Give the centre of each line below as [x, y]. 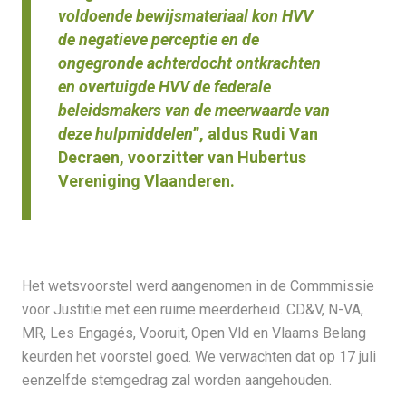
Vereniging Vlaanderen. [146, 181]
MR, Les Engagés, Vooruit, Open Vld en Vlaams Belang [193, 333]
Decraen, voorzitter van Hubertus [182, 158]
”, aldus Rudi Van [255, 134]
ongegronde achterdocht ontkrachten [189, 63]
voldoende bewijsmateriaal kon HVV [185, 16]
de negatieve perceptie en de [158, 40]
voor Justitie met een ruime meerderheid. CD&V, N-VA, [192, 310]
